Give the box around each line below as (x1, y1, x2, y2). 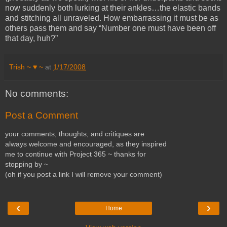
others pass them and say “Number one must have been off (5, 23, 216, 32)
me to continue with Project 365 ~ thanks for (5, 149, 146, 158)
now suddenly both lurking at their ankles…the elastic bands (5, 3, 220, 12)
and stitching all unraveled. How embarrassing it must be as (5, 13, 218, 22)
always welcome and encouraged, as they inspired (5, 139, 167, 148)
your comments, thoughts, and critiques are (5, 129, 144, 138)
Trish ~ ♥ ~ (9, 62, 43, 71)
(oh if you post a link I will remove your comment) (5, 170, 162, 178)
